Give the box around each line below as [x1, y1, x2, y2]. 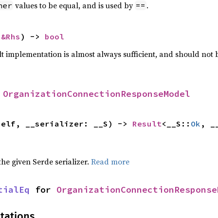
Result [132, 119, 162, 129]
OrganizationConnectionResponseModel [3, 88, 190, 100]
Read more [91, 156, 129, 167]
